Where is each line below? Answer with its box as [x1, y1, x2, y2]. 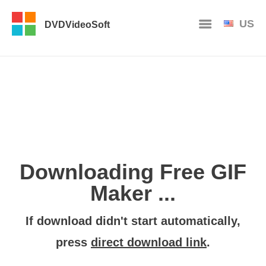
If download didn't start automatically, [26, 214, 240, 227]
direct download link [91, 235, 207, 249]
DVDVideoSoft [45, 20, 110, 30]
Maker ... [90, 180, 176, 205]
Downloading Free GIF [20, 159, 246, 184]
